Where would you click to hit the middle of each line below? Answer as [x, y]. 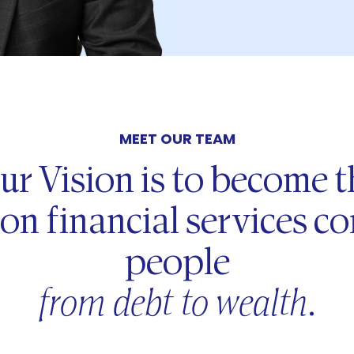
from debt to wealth [173, 306]
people [177, 265]
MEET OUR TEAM [177, 139]
